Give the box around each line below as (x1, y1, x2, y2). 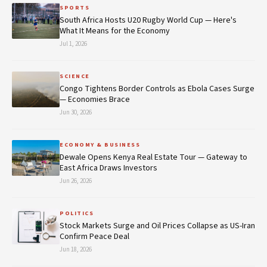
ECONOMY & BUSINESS (60, 140, 140, 149)
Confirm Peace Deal (60, 230, 129, 243)
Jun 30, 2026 (60, 107, 92, 117)
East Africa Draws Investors (60, 162, 157, 174)
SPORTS (60, 3, 89, 12)
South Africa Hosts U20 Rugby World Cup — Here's (60, 14, 237, 26)
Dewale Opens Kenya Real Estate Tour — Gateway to (60, 151, 247, 163)
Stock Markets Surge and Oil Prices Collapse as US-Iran (60, 219, 255, 232)
